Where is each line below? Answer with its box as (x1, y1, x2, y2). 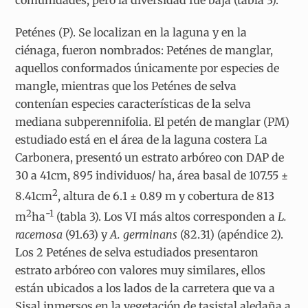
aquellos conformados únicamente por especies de (15, 60, 280, 75)
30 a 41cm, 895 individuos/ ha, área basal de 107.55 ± (15, 168, 289, 182)
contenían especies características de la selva (15, 96, 252, 111)
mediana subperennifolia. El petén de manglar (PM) (15, 114, 290, 129)
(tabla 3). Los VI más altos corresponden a (54, 210, 276, 224)
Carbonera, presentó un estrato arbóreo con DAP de (15, 150, 285, 164)
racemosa (15, 228, 63, 242)
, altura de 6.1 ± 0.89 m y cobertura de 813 (58, 189, 275, 203)
